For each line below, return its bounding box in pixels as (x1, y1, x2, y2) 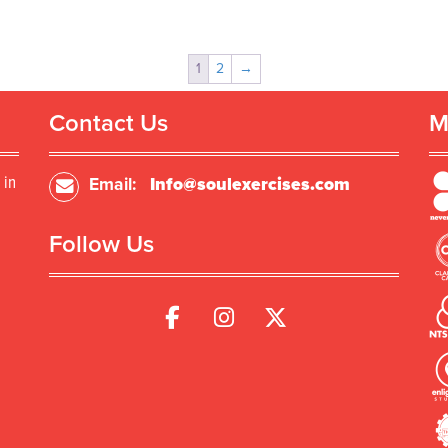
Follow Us (49, 229, 154, 259)
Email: (89, 173, 140, 195)
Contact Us (49, 108, 168, 138)
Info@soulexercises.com (150, 173, 350, 195)
